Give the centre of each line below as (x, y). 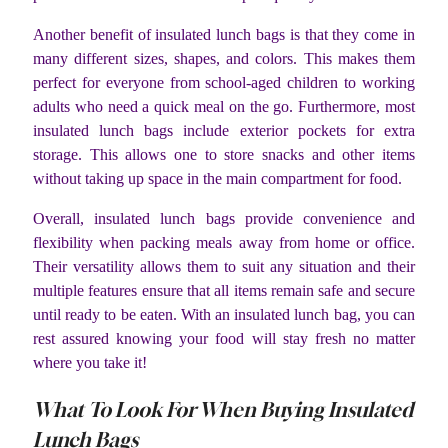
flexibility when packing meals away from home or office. (224, 242)
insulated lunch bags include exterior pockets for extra (224, 130)
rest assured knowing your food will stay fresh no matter (224, 338)
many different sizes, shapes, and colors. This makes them (224, 58)
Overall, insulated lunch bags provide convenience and (224, 218)
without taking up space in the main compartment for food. (217, 178)
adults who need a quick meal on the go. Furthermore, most (224, 106)
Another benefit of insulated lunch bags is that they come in (224, 34)
